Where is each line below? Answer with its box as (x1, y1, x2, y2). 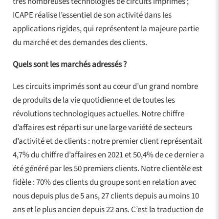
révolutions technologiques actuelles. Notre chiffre (12, 108, 184, 120)
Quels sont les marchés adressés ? (12, 58, 127, 70)
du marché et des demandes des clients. (12, 36, 147, 48)
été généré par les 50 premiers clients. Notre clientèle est (12, 162, 202, 175)
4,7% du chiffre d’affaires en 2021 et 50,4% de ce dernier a (12, 149, 204, 161)
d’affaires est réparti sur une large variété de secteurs (12, 121, 192, 133)
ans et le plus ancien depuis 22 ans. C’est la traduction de (12, 203, 203, 216)
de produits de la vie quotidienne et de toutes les (12, 94, 175, 106)
